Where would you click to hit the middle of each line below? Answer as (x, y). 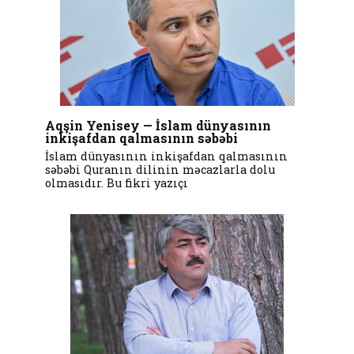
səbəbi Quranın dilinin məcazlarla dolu (160, 169)
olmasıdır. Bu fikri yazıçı (116, 183)
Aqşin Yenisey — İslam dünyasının (158, 125)
